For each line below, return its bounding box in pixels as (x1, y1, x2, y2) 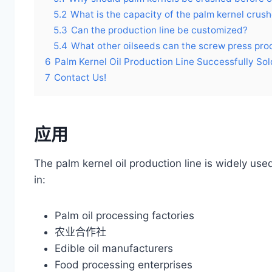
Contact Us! (54, 72, 106, 84)
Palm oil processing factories (55, 209, 194, 222)
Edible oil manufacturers (55, 242, 173, 255)
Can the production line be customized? (71, 24, 248, 36)
